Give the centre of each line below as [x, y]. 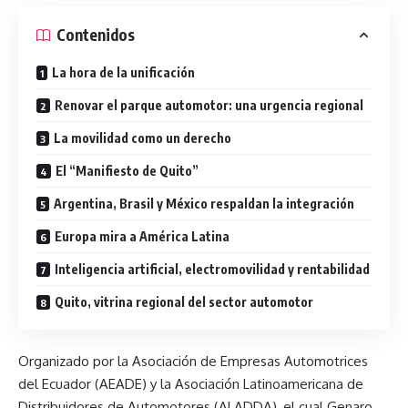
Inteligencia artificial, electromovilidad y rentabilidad [212, 269]
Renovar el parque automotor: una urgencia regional [209, 105]
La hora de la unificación [123, 72]
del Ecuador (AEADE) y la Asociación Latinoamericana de [191, 384]
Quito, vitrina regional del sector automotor [184, 301]
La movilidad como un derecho [143, 138]
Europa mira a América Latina [142, 236]
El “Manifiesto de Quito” [127, 170]
